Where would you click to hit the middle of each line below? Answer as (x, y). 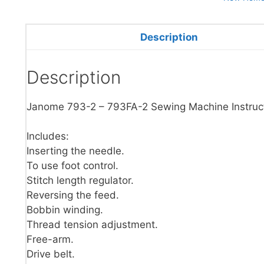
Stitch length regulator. (80, 180)
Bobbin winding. (65, 210)
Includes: (48, 136)
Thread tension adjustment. (92, 225)
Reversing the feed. (73, 195)
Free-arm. (50, 239)
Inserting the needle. (75, 151)
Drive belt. (51, 254)
